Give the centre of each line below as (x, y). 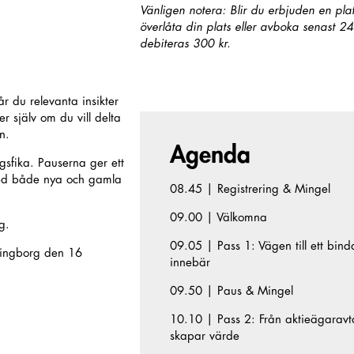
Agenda (210, 155)
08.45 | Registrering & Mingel (250, 190)
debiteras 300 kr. (186, 43)
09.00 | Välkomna (218, 218)
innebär (190, 263)
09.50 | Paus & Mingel (231, 292)
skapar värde (204, 337)
